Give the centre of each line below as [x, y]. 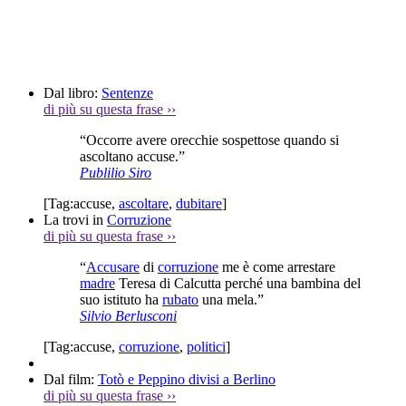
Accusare [113, 266]
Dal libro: [72, 92]
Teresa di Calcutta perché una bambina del [238, 283]
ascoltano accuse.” [132, 156]
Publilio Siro [116, 172]
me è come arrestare [277, 266]
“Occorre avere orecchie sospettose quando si [209, 140]
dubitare [199, 203]
